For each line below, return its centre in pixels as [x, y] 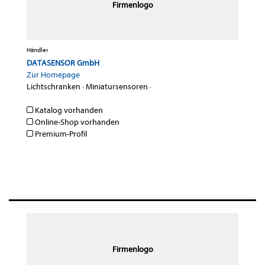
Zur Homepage [53, 75]
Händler [38, 50]
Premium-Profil [60, 134]
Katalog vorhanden [68, 111]
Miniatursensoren [117, 87]
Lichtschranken [54, 87]
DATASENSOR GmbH [63, 63]
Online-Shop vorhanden [76, 122]
